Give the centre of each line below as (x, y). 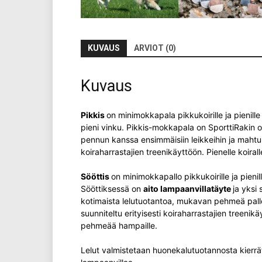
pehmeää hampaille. (119, 225)
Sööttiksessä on (112, 188)
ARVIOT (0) (155, 48)
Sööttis (96, 176)
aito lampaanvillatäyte (188, 188)
